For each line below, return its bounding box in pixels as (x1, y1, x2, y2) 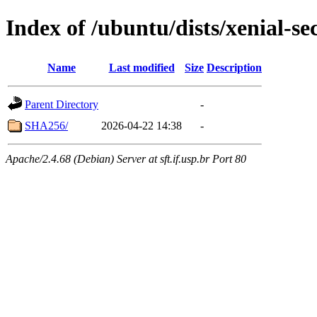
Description (207, 61, 262, 74)
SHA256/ (25, 119, 68, 132)
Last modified (108, 61, 175, 74)
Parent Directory (25, 98, 98, 110)
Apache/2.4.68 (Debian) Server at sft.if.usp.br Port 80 (6, 152, 246, 165)
